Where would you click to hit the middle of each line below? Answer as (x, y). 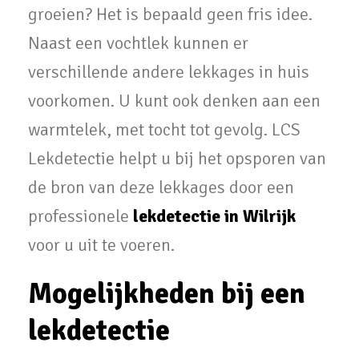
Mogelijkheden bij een (167, 294)
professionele (81, 216)
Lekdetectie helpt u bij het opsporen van (177, 159)
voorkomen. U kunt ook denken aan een (174, 101)
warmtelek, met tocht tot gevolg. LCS (164, 130)
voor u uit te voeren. (101, 245)
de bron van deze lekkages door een (161, 188)
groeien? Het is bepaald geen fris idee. (170, 14)
